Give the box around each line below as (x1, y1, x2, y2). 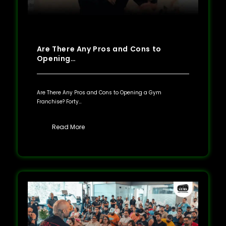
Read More (51, 122, 85, 131)
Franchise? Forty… (36, 97, 82, 105)
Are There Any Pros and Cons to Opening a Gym (36, 88, 161, 96)
